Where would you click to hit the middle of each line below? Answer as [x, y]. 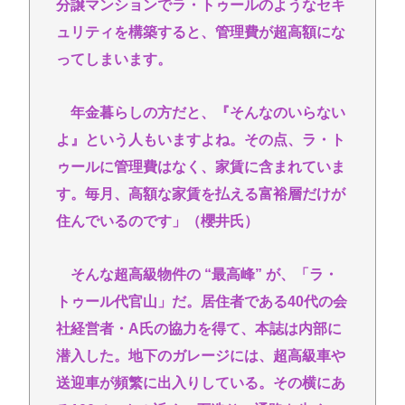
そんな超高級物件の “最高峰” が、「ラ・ [197, 274]
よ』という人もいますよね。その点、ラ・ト [200, 139]
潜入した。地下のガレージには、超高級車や [200, 355]
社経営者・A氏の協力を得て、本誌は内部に [198, 328]
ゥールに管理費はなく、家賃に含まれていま [200, 166]
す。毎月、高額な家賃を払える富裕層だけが [200, 193]
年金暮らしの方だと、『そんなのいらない [200, 112]
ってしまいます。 [113, 60]
